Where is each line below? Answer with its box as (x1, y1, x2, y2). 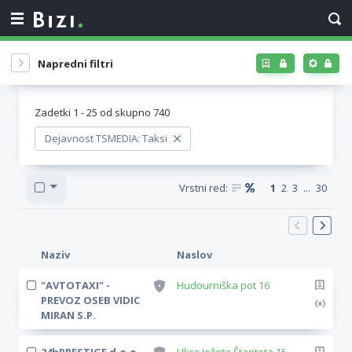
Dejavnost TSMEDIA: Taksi (45, 131, 167, 145)
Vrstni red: (179, 181, 228, 195)
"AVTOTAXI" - (41, 278, 110, 292)
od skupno (97, 105, 153, 119)
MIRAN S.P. (41, 308, 96, 322)
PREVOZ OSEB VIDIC (41, 293, 140, 307)
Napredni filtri (38, 57, 113, 71)
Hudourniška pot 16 (177, 278, 269, 292)
